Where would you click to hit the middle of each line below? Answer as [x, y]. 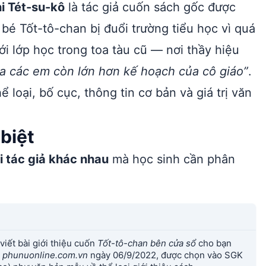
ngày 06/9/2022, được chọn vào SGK [165, 255]
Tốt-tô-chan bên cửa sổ [147, 243]
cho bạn [214, 243]
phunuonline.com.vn [45, 255]
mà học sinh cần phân [172, 159]
